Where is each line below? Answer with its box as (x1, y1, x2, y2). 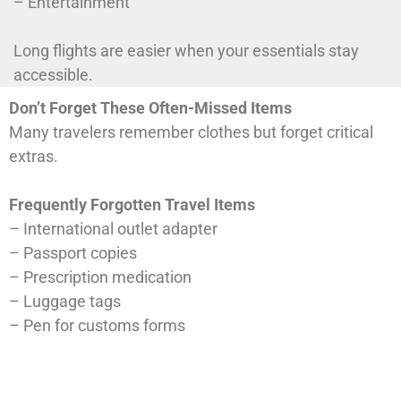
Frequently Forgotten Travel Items (9, 195, 255, 215)
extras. (9, 147, 58, 166)
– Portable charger (9, 340, 141, 360)
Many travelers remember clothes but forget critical (9, 123, 373, 142)
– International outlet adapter (9, 219, 218, 239)
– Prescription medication (9, 268, 192, 287)
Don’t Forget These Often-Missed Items (9, 98, 292, 118)
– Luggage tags (9, 292, 121, 311)
